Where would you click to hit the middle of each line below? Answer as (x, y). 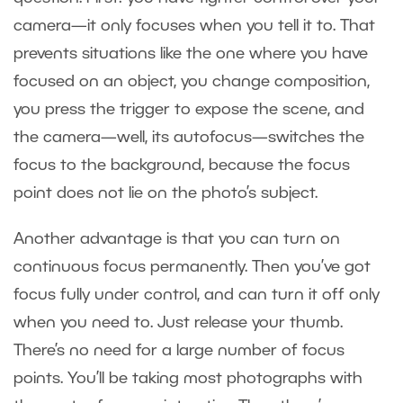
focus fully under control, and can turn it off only (197, 295)
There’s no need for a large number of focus (179, 350)
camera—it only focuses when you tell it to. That (194, 26)
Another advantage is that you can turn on (177, 239)
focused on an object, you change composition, (192, 81)
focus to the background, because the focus (182, 165)
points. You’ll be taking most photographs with (188, 378)
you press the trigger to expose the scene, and (189, 109)
